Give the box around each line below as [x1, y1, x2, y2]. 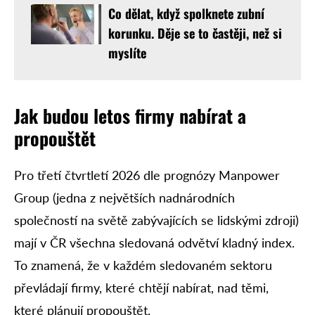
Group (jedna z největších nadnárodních [14, 190, 235, 206]
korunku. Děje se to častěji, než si [108, 24, 282, 43]
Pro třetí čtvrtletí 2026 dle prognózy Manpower [14, 167, 280, 184]
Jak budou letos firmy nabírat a [14, 102, 246, 130]
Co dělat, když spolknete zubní [108, 4, 264, 23]
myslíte [108, 44, 146, 63]
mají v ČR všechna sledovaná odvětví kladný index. [14, 235, 295, 251]
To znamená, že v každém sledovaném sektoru [14, 257, 272, 274]
